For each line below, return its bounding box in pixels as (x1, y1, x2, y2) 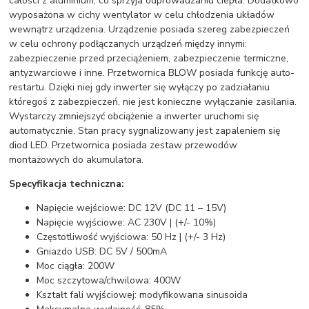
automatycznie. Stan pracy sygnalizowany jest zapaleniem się (9, 123, 281, 137)
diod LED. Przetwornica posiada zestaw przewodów (9, 138, 238, 152)
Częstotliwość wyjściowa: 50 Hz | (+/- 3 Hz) (37, 230, 226, 243)
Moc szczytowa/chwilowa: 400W (37, 273, 181, 287)
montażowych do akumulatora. (9, 152, 144, 166)
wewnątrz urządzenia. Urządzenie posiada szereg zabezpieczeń (9, 22, 290, 36)
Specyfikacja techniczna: (9, 177, 125, 190)
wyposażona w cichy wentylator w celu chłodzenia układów (9, 8, 275, 21)
